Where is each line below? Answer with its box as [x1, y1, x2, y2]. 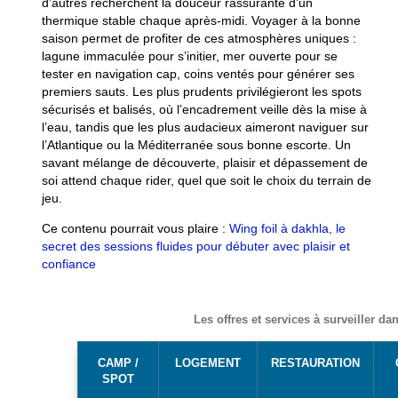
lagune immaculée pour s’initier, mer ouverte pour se [41, 48, 338, 63]
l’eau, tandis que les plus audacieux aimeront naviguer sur [41, 119, 369, 134]
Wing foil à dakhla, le [228, 221, 346, 236]
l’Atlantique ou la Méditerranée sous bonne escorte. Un [41, 137, 351, 152]
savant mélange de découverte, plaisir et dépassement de [41, 155, 368, 170]
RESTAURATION [270, 357, 360, 370]
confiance [41, 257, 96, 272]
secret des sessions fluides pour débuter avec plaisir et [41, 239, 350, 254]
